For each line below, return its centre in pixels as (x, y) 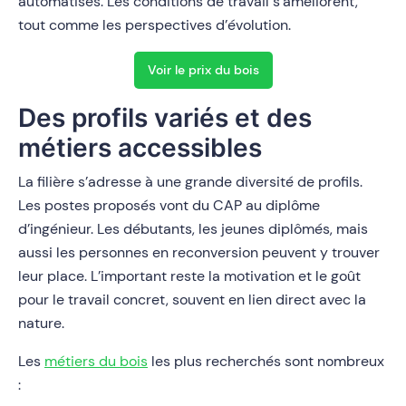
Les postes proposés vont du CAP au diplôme (169, 206)
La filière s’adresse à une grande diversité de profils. (190, 182)
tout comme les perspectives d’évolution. (155, 25)
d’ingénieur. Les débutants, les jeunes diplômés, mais (193, 229)
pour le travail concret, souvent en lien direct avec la (192, 300)
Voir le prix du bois (203, 70)
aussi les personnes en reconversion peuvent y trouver (199, 253)
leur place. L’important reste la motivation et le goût (189, 276)
